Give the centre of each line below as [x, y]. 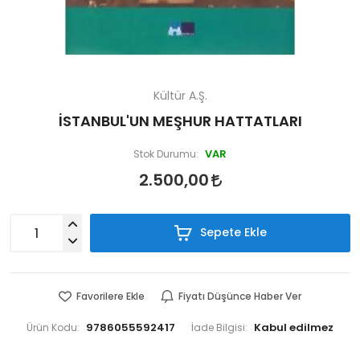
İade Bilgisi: [219, 328]
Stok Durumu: [166, 154]
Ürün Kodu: [53, 328]
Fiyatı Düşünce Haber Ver [240, 297]
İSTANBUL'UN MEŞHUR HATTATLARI [180, 121]
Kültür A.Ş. [180, 96]
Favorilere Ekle [110, 297]
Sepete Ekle [231, 232]
